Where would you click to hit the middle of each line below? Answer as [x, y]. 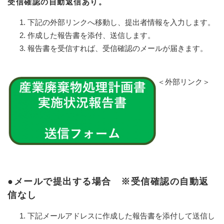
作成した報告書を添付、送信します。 [91, 35]
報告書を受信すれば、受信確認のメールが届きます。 [117, 48]
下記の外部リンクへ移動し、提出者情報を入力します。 [121, 22]
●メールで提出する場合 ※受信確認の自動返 [108, 181]
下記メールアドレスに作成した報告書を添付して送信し [121, 215]
